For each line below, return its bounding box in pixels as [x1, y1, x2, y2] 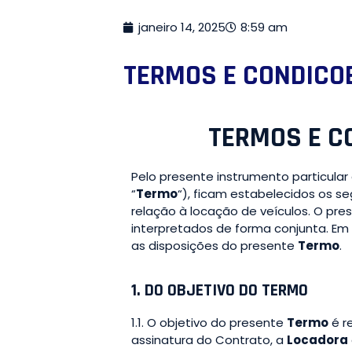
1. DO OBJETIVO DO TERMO [131, 279, 308, 302]
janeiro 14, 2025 [138, 18, 225, 35]
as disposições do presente [131, 236, 298, 254]
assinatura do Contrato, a [131, 331, 287, 348]
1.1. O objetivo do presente [131, 313, 287, 331]
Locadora [287, 331, 348, 348]
